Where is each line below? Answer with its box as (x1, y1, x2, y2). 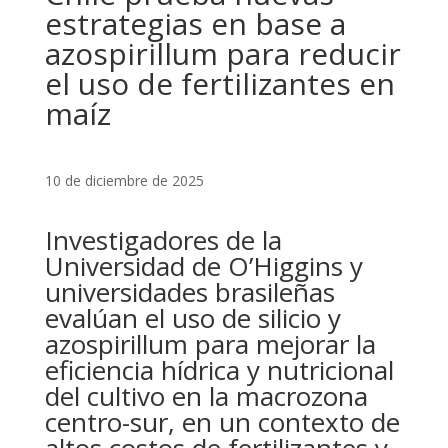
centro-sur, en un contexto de (44, 404, 400, 440)
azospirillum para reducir (44, 33, 401, 74)
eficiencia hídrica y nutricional (44, 352, 394, 388)
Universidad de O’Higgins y (44, 248, 363, 284)
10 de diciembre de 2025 (44, 171, 204, 190)
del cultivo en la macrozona (44, 378, 368, 414)
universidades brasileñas (44, 274, 335, 310)
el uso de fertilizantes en (44, 63, 395, 104)
